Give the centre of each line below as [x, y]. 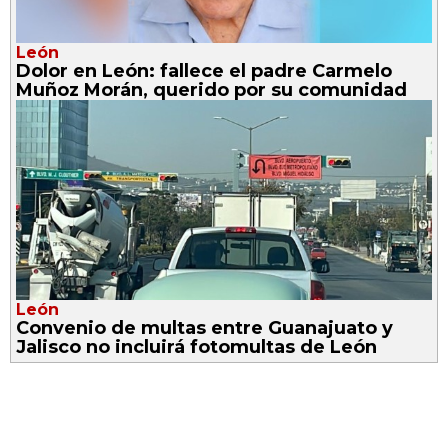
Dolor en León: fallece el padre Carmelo [204, 70]
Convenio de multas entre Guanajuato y [204, 327]
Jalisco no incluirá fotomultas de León [196, 346]
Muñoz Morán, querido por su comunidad [211, 89]
